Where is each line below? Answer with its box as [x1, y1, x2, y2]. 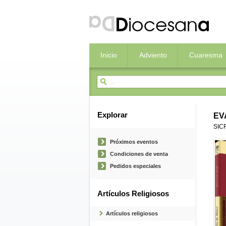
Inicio [100, 51, 117, 59]
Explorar [97, 111, 128, 119]
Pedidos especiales [110, 163, 161, 169]
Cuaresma [189, 51, 222, 59]
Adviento [139, 51, 167, 59]
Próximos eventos [110, 139, 158, 145]
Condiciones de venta [110, 151, 168, 157]
